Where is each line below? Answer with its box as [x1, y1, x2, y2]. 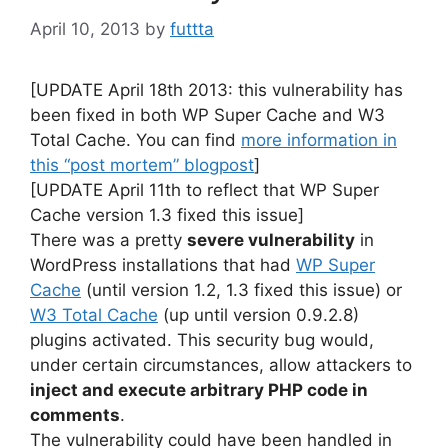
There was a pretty [30, 229, 187, 250]
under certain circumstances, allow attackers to [30, 354, 412, 375]
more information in [241, 129, 397, 150]
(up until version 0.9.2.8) [158, 304, 359, 325]
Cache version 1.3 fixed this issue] [30, 204, 304, 225]
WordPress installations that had [30, 254, 296, 275]
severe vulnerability [187, 229, 355, 250]
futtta [170, 18, 214, 39]
